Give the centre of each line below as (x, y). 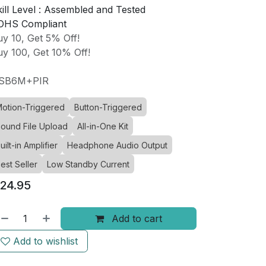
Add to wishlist (45, 241)
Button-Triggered (108, 107)
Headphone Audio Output (117, 145)
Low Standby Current (88, 164)
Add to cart (135, 218)
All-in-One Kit (102, 126)
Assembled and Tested (94, 9)
